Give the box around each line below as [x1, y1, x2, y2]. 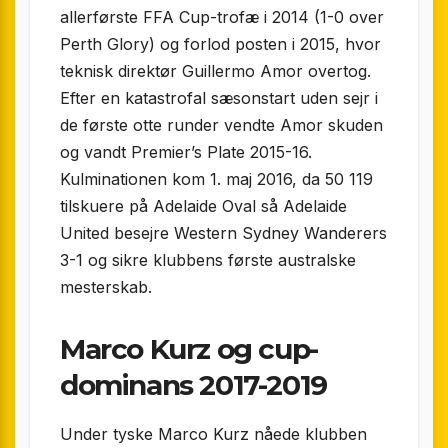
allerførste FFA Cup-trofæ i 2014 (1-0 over [60, 7, 384, 28]
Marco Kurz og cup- [60, 332, 318, 367]
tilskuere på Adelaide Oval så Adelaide [60, 196, 347, 217]
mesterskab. [60, 277, 152, 298]
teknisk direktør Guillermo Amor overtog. [60, 61, 371, 82]
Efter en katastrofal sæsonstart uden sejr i [60, 88, 378, 109]
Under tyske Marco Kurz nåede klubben [60, 424, 367, 445]
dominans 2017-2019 [60, 368, 327, 403]
